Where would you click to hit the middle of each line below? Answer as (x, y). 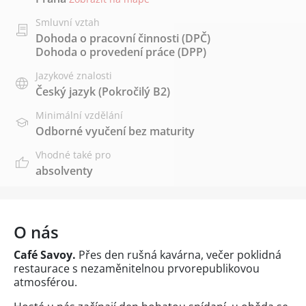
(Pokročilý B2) (133, 91)
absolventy (64, 170)
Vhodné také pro (73, 154)
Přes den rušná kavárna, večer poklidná (180, 254)
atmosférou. (45, 282)
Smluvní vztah (68, 22)
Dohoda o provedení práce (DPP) (121, 52)
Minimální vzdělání (79, 115)
